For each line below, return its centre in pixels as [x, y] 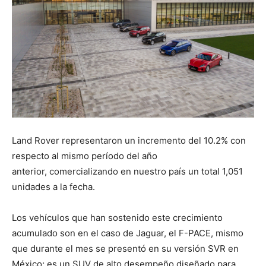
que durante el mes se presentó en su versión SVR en [125, 249]
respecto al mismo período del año [85, 156]
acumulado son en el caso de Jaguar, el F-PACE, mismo [128, 233]
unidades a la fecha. [55, 187]
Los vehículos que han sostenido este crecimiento [117, 218]
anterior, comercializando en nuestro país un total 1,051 [127, 172]
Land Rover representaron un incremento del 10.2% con [129, 141]
